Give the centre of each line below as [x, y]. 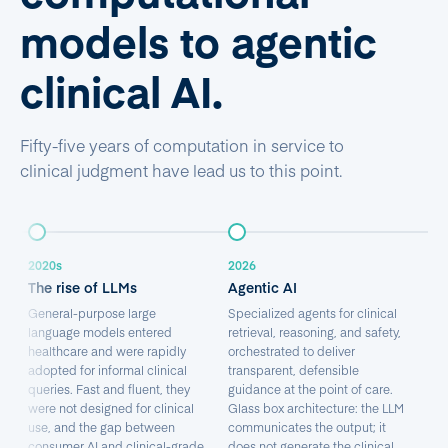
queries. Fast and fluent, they [109, 389]
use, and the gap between [101, 427]
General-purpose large [92, 313]
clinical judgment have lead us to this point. [181, 170]
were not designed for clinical [111, 408]
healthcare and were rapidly [107, 351]
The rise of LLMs [82, 287]
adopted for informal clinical [107, 370]
